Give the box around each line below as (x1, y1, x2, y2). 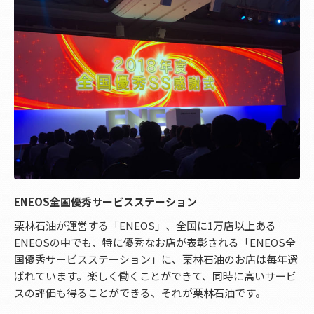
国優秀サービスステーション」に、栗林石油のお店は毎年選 (14, 252, 298, 267)
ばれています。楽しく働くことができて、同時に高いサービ (14, 268, 296, 284)
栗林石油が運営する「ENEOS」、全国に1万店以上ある (14, 218, 276, 233)
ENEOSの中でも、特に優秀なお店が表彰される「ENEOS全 (14, 235, 296, 250)
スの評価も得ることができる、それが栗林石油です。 (14, 285, 266, 301)
